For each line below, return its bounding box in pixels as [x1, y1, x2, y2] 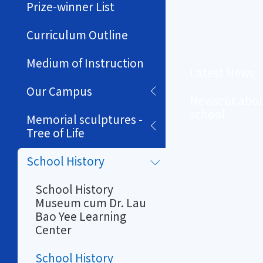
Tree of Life [26, 124, 85, 141]
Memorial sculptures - [26, 111, 143, 127]
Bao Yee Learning [35, 208, 126, 224]
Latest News [190, 64, 255, 80]
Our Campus [26, 83, 92, 99]
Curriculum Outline [26, 26, 128, 43]
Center [35, 221, 72, 238]
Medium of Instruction [26, 55, 144, 71]
